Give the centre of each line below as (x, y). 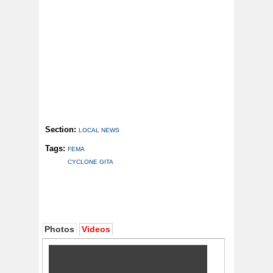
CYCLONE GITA (90, 162)
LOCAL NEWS (99, 130)
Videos (96, 229)
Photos (59, 229)
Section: (62, 130)
